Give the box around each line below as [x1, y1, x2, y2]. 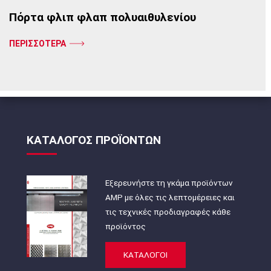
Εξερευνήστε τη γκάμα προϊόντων [105, 177, 233, 188]
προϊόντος [105, 221, 146, 231]
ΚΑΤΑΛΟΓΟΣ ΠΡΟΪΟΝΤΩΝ [27, 133, 161, 148]
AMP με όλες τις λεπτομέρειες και [105, 192, 235, 202]
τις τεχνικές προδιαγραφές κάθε [105, 206, 230, 217]
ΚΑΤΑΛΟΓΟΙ [123, 249, 168, 260]
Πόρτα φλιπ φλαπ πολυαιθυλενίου [9, 10, 196, 24]
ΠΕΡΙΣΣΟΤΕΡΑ [9, 39, 66, 49]
